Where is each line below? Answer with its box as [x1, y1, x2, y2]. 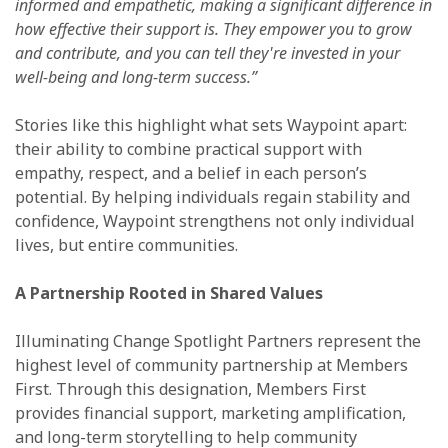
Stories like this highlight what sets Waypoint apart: [15, 113, 407, 136]
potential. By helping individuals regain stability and [15, 185, 410, 208]
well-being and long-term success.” [15, 65, 257, 88]
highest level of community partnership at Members [15, 353, 408, 376]
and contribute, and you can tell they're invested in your [15, 41, 400, 64]
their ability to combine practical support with [15, 137, 362, 160]
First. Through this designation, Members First [15, 377, 366, 400]
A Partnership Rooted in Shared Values [15, 281, 323, 304]
